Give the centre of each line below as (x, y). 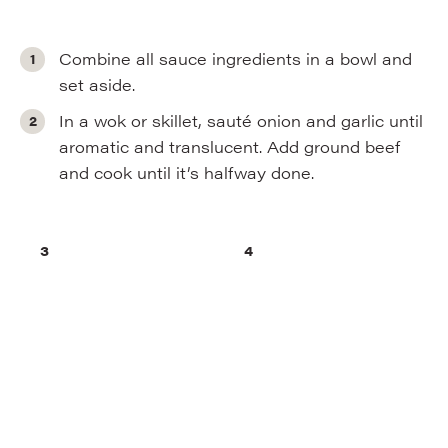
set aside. (97, 84)
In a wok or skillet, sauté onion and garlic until (241, 120)
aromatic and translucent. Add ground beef (230, 146)
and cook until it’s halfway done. (187, 172)
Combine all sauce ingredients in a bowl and (236, 58)
